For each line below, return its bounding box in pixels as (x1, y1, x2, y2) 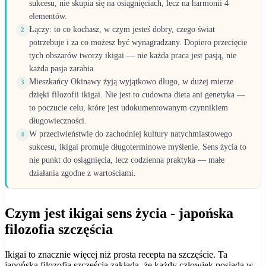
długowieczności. (29, 116, 87, 125)
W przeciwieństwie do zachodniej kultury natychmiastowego (29, 129, 232, 138)
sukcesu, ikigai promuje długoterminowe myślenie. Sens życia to (29, 142, 246, 151)
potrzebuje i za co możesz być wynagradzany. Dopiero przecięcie (29, 37, 247, 47)
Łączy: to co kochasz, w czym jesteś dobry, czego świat (29, 24, 215, 34)
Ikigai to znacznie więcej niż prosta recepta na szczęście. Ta (5, 249, 227, 259)
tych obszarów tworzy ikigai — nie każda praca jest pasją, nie (29, 50, 236, 60)
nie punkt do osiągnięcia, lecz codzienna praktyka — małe (29, 155, 224, 164)
